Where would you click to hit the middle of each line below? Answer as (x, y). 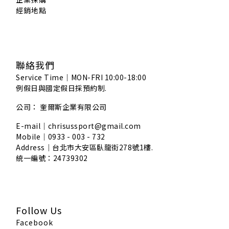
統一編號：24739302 (52, 158)
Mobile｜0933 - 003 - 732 (61, 136)
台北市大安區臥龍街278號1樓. (102, 147)
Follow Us (39, 210)
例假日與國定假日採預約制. (61, 88)
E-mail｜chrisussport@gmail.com (78, 125)
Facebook (35, 222)
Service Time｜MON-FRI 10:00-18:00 (81, 77)
